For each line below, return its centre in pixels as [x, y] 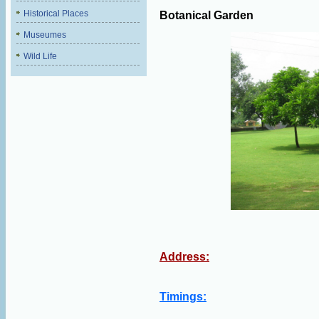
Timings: [183, 297]
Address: [184, 257]
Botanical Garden [206, 15]
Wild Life [40, 56]
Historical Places [56, 14]
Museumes [45, 35]
